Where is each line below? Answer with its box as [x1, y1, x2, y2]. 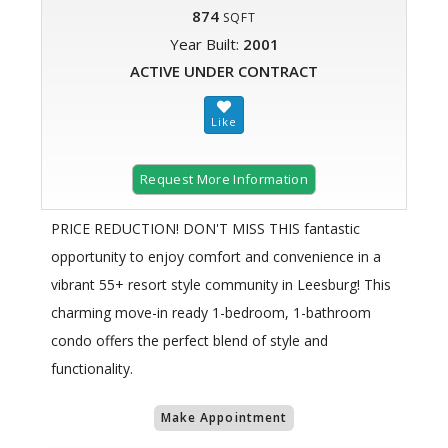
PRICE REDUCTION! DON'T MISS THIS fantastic [51, 219, 360, 239]
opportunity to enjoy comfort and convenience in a [51, 247, 381, 267]
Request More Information [140, 170, 308, 189]
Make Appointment [160, 409, 288, 427]
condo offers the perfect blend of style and [51, 331, 328, 351]
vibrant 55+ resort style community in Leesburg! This [51, 275, 391, 295]
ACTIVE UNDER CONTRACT [130, 61, 318, 82]
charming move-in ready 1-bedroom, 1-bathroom [51, 303, 371, 323]
